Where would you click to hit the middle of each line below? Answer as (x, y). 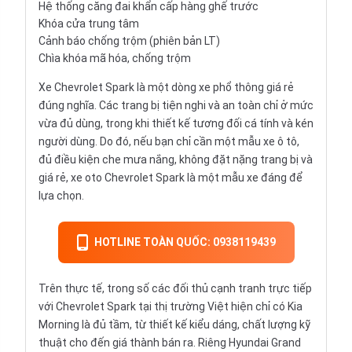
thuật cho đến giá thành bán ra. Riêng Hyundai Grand (170, 343)
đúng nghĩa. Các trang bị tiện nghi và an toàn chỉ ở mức (176, 106)
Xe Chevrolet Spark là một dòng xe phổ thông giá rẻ (166, 88)
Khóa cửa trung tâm (89, 24)
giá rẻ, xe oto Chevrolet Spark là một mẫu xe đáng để (170, 178)
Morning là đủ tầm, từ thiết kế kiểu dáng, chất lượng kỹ (174, 325)
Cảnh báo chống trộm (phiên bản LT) (129, 41)
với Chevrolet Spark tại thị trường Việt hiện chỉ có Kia (170, 307)
